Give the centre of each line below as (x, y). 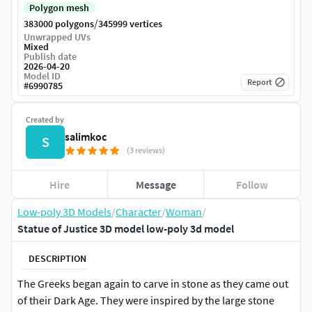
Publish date (50, 57)
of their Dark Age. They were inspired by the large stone (146, 301)
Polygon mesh (59, 8)
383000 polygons (59, 24)
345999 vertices (130, 24)
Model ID (42, 76)
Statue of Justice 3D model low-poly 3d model (126, 229)
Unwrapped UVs (57, 37)
